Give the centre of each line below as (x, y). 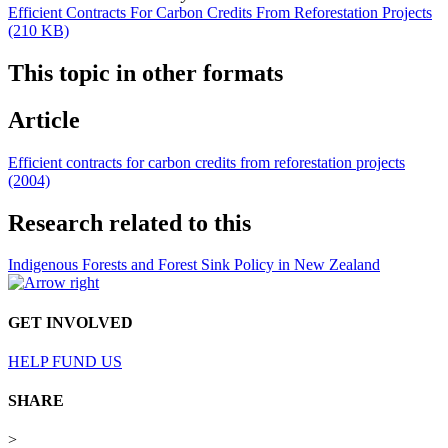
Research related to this (129, 222)
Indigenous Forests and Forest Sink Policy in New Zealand (194, 265)
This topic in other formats (145, 72)
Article (44, 119)
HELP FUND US (65, 361)
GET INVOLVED (70, 322)
